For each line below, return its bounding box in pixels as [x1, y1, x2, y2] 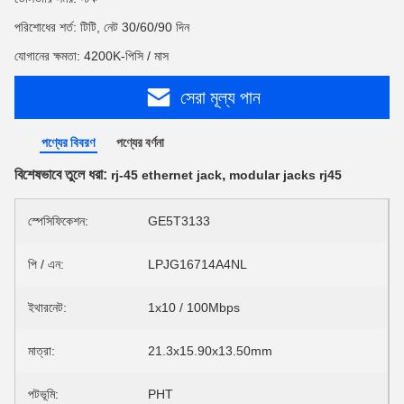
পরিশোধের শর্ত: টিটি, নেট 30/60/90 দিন [14, 20, 189, 34]
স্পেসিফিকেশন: [28, 214, 88, 228]
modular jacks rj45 [229, 168, 342, 182]
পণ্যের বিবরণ [41, 135, 95, 150]
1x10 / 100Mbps [148, 300, 240, 315]
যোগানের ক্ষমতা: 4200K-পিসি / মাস [14, 49, 169, 63]
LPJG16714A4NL [148, 257, 247, 271]
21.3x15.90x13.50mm [148, 344, 272, 358]
